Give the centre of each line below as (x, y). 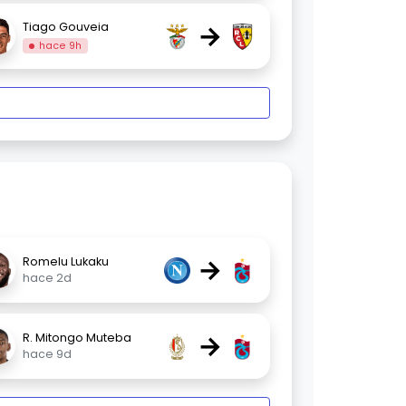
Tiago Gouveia (67, 26)
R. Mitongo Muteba (77, 338)
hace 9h (61, 45)
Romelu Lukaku (65, 262)
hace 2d (47, 278)
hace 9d (47, 354)
